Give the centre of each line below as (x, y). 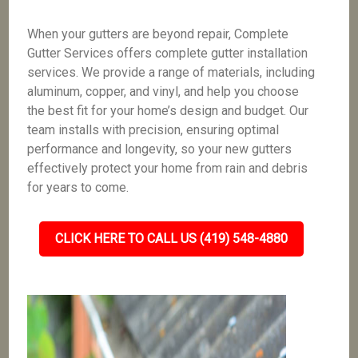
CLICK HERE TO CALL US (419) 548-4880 (171, 239)
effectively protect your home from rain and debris (168, 168)
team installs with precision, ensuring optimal (153, 130)
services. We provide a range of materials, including (171, 72)
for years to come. (78, 187)
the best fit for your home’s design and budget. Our (168, 111)
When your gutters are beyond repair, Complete (158, 34)
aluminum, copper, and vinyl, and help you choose (163, 91)
